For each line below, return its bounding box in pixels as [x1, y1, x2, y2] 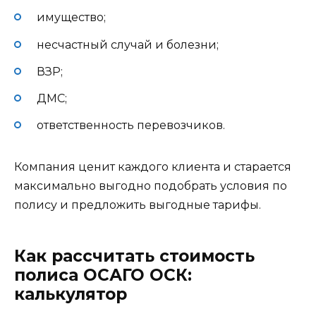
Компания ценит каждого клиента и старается [14, 160, 291, 174]
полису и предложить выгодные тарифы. [14, 198, 261, 212]
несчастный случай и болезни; [37, 37, 219, 51]
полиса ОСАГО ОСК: [14, 265, 192, 286]
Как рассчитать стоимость [14, 246, 255, 267]
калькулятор [14, 284, 127, 305]
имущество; [37, 11, 106, 25]
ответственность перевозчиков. [37, 119, 225, 133]
